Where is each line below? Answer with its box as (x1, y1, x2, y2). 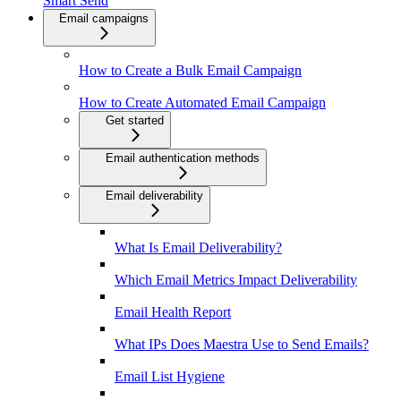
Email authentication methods (106, 151, 260, 166)
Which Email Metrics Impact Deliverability (115, 272, 357, 288)
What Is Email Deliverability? (115, 240, 282, 256)
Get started (106, 114, 164, 128)
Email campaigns (59, 12, 149, 26)
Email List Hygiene (115, 369, 225, 385)
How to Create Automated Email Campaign (79, 95, 326, 111)
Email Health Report (115, 304, 231, 320)
